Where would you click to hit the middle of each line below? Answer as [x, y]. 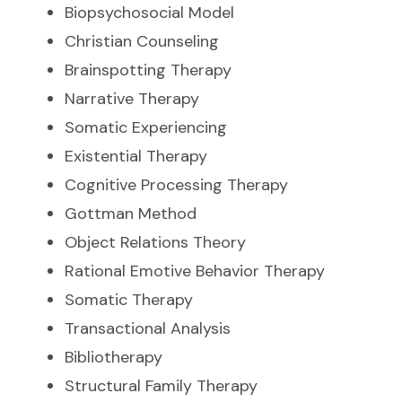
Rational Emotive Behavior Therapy [195, 271]
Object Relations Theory [155, 243]
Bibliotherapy [114, 358]
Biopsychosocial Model [149, 13]
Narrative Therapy [132, 99]
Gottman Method [131, 214]
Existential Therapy [136, 157]
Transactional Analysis [148, 329]
